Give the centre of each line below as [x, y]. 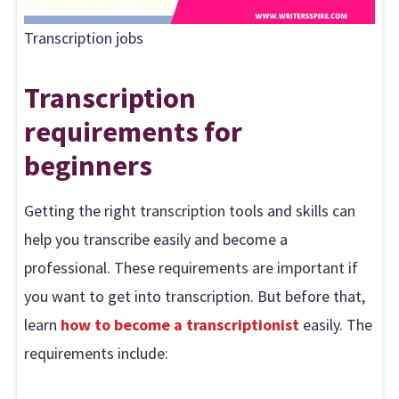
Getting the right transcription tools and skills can [190, 211]
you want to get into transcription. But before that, [195, 297]
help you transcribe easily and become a [156, 240]
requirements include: [97, 354]
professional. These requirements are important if [191, 268]
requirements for [134, 132]
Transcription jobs [84, 38]
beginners [89, 166]
